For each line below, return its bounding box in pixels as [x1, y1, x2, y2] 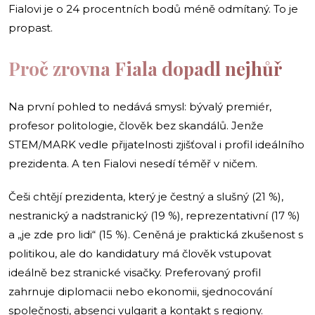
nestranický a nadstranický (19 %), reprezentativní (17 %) [8, 208, 300, 222]
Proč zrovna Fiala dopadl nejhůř [8, 56, 282, 81]
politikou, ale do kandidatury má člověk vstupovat [8, 246, 271, 260]
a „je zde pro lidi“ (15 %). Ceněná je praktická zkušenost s [8, 227, 303, 241]
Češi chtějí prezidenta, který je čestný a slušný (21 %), [8, 189, 283, 203]
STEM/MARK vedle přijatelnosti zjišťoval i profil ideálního [8, 137, 304, 151]
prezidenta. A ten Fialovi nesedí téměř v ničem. [8, 156, 257, 170]
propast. [8, 20, 53, 34]
